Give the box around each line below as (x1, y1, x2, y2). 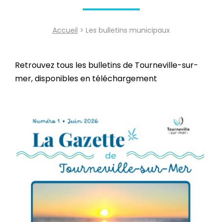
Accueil (52, 25, 78, 36)
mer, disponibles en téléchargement (15, 73, 157, 85)
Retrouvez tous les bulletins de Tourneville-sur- (15, 59, 198, 71)
